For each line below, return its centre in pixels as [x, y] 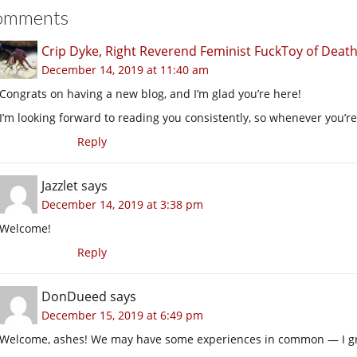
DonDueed [74, 296]
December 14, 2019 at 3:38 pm [122, 204]
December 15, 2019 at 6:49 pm [122, 315]
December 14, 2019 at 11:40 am [125, 69]
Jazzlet [60, 185]
